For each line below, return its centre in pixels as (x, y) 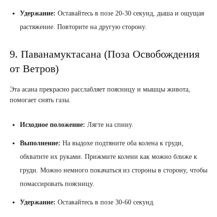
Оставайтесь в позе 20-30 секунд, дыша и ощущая (130, 14)
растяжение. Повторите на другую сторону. (83, 27)
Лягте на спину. (109, 125)
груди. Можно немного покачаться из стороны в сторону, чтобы (114, 170)
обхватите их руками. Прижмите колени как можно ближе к (108, 157)
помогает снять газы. (40, 100)
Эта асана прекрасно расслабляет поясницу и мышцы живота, (100, 90)
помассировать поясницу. (57, 184)
